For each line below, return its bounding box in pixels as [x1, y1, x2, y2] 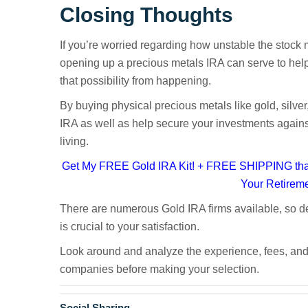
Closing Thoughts [60, 3, 233, 26]
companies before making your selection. [60, 263, 259, 275]
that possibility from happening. [60, 74, 211, 87]
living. [60, 135, 89, 147]
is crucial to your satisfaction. [60, 220, 199, 232]
